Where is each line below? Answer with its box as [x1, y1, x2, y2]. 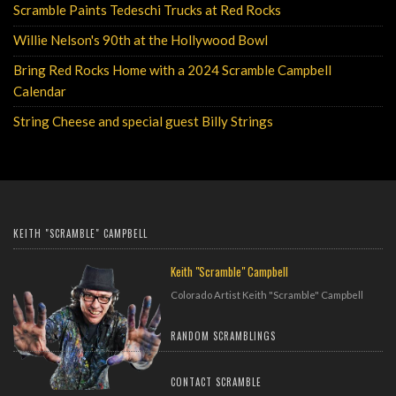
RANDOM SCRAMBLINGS [171, 329, 277, 344]
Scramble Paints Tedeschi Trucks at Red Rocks [13, 2, 281, 19]
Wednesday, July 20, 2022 [275, 117, 380, 128]
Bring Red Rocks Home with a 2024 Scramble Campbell [13, 61, 331, 78]
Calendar [13, 82, 66, 99]
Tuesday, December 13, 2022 [68, 87, 183, 98]
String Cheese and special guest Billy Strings [13, 112, 273, 129]
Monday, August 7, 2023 [283, 6, 380, 18]
